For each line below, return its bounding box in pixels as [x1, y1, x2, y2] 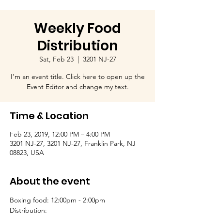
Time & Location [10, 109, 89, 123]
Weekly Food [34, 19, 121, 38]
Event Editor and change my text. [26, 82, 129, 91]
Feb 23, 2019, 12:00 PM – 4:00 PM [10, 130, 110, 139]
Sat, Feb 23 [39, 55, 74, 63]
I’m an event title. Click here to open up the [10, 72, 145, 81]
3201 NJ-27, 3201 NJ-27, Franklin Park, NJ [10, 139, 136, 148]
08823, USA [10, 148, 44, 157]
